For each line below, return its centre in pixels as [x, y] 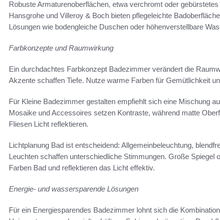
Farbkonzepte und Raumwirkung [61, 48]
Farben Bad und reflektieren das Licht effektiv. [82, 167]
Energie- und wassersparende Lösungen [74, 189]
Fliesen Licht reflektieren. [49, 124]
